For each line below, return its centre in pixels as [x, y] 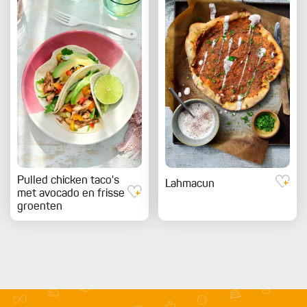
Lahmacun [190, 184]
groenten [40, 207]
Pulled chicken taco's [68, 181]
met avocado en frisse [71, 194]
